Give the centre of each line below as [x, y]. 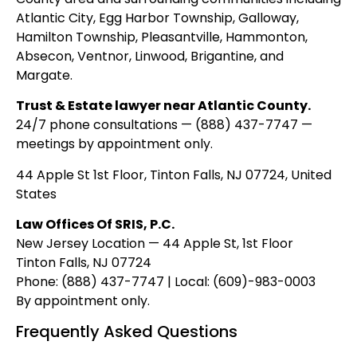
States [36, 194]
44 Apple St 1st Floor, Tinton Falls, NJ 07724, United [174, 175]
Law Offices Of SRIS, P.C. [95, 224]
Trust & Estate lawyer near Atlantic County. [163, 106]
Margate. [44, 75]
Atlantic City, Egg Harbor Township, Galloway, [157, 18]
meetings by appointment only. [114, 144]
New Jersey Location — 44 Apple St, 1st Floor [155, 243]
